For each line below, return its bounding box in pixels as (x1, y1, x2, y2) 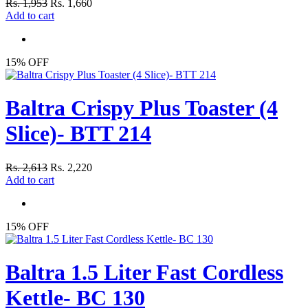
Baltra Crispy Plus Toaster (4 (5, 96, 278, 121)
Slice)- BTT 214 (5, 121, 151, 146)
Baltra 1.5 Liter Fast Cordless (5, 260, 283, 285)
